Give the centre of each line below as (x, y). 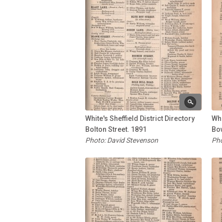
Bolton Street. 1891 (116, 129)
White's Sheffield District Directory (140, 118)
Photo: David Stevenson (122, 140)
